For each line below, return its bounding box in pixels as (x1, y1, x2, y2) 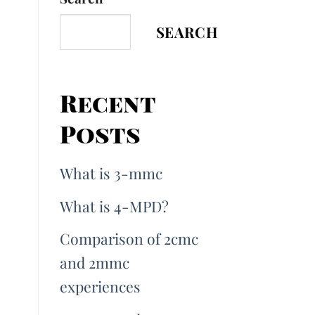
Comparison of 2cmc (59, 229, 198, 249)
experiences (59, 276, 141, 297)
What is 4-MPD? (59, 195, 169, 216)
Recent (59, 86, 155, 119)
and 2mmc (59, 252, 129, 273)
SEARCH (155, 22, 219, 41)
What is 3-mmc (59, 162, 166, 183)
